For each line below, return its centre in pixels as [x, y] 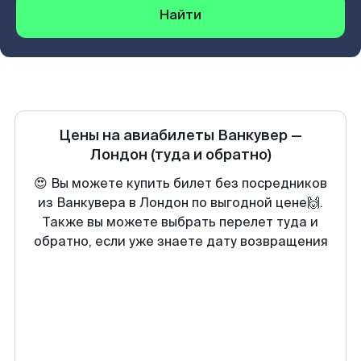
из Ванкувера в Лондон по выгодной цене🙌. [180, 203]
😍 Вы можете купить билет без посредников [180, 183]
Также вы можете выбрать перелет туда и [180, 222]
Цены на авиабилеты [138, 135]
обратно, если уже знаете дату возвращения [180, 241]
